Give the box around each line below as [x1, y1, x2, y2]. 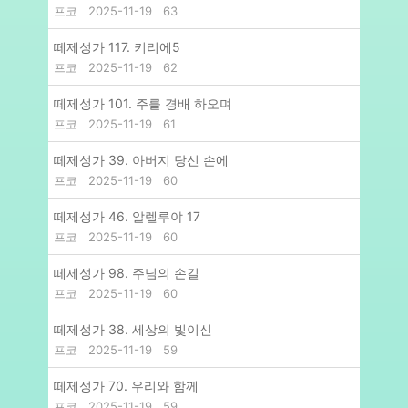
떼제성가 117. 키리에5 [54, 39, 180, 56]
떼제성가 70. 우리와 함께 [54, 378, 199, 394]
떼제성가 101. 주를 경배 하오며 [54, 96, 232, 112]
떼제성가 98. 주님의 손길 [54, 265, 199, 281]
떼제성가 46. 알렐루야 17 [54, 209, 200, 225]
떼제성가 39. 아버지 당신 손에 [54, 152, 229, 168]
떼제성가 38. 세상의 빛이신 [54, 321, 212, 338]
